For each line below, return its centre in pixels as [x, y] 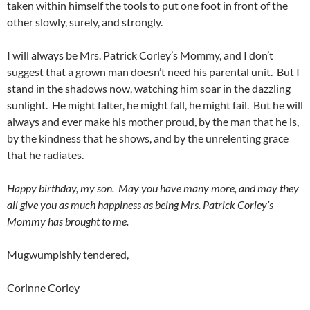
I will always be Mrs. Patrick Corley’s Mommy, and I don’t [140, 55]
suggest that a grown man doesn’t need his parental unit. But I [153, 72]
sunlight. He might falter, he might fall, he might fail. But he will [155, 105]
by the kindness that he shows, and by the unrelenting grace [148, 138]
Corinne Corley [43, 288]
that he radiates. [45, 155]
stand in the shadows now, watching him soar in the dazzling [149, 89]
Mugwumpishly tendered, [68, 255]
